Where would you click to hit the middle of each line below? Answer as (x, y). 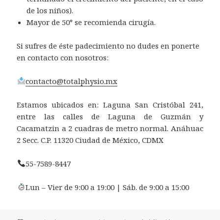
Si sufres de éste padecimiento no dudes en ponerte (108, 45)
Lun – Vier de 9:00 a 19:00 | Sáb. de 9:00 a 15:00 (107, 187)
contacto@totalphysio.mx (71, 81)
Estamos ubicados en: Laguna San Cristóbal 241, (110, 104)
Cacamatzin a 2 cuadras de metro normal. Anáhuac (110, 128)
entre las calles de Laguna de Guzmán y (110, 116)
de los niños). (50, 10)
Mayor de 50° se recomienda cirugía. (91, 22)
